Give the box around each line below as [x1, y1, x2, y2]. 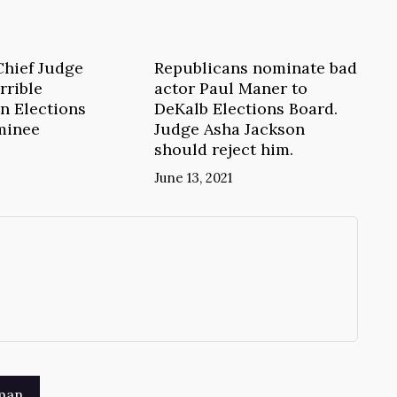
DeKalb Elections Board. [153, 97, 338, 119]
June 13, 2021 [153, 168, 232, 186]
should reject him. [153, 138, 293, 160]
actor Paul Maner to [153, 77, 307, 98]
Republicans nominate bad [153, 57, 357, 78]
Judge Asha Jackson [153, 118, 305, 139]
